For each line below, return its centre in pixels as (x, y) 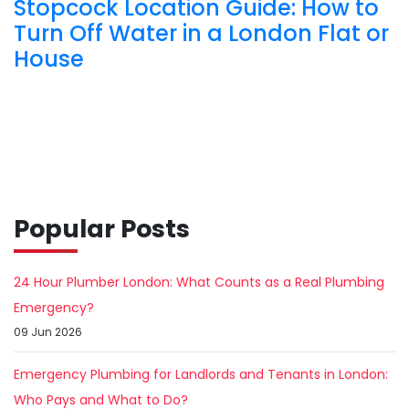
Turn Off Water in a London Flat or (201, 34)
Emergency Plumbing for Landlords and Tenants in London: (201, 375)
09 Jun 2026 (48, 332)
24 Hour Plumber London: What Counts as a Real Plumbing (199, 283)
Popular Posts (102, 229)
